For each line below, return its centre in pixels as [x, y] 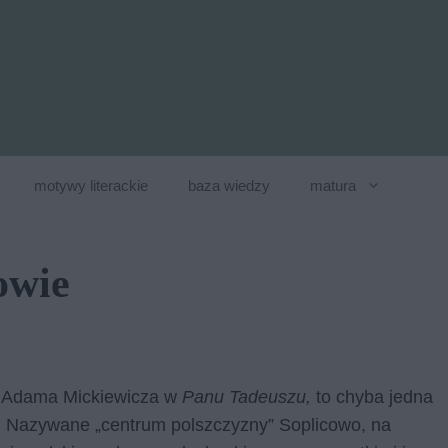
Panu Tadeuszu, [249, 397]
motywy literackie [91, 185]
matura [333, 185]
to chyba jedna [374, 397]
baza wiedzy [229, 185]
